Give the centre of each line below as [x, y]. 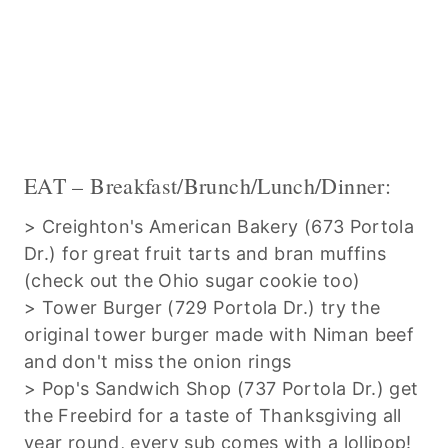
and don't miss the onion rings [158, 361]
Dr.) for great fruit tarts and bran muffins [205, 253]
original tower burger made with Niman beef [219, 334]
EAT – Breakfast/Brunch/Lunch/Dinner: [207, 185]
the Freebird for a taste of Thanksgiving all [213, 415]
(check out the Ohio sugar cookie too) [192, 280]
